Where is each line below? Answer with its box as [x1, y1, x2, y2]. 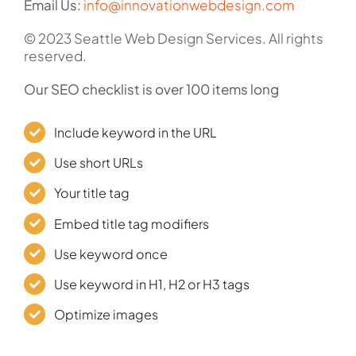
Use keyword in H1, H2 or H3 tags [54, 276, 250, 293]
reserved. [23, 47, 87, 65]
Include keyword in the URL [54, 124, 218, 141]
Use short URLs [54, 154, 144, 172]
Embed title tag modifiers [54, 215, 210, 232]
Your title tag [54, 184, 130, 202]
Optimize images [54, 306, 159, 323]
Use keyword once [54, 245, 168, 262]
